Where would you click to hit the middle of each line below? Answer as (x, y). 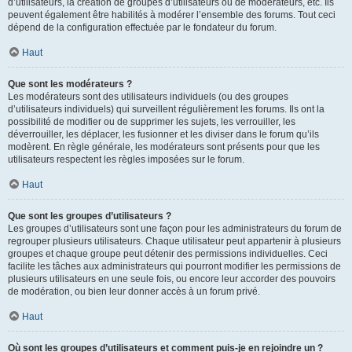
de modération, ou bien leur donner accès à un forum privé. (134, 291)
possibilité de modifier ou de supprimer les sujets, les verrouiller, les (152, 122)
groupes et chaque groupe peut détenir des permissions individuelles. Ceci (168, 254)
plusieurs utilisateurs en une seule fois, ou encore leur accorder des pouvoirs (172, 279)
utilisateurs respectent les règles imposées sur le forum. (126, 159)
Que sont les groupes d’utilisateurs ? (90, 216)
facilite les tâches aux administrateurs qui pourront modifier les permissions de (174, 266)
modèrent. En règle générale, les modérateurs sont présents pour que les (164, 147)
